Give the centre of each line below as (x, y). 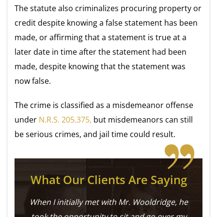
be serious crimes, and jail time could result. (95, 134)
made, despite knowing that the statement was (100, 66)
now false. (33, 81)
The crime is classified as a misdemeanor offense (104, 105)
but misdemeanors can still (142, 119)
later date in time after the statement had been (101, 52)
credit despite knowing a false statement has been (106, 23)
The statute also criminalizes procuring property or (108, 8)
